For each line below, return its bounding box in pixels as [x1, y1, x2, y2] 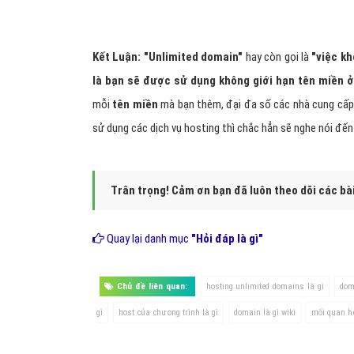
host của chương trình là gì [119, 307, 218, 318]
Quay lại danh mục [104, 232, 191, 247]
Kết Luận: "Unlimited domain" [92, 50, 246, 65]
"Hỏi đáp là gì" [191, 232, 263, 247]
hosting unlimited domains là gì [205, 281, 325, 292]
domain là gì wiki [234, 307, 296, 318]
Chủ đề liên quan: [114, 281, 190, 292]
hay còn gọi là [245, 50, 312, 65]
